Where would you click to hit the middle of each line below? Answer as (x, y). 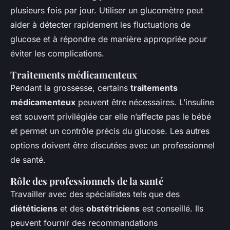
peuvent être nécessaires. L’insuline (145, 102)
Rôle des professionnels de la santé (87, 181)
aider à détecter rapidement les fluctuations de (100, 24)
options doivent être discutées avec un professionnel (112, 145)
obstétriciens (113, 208)
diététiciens (34, 208)
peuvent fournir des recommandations (84, 223)
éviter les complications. (57, 53)
